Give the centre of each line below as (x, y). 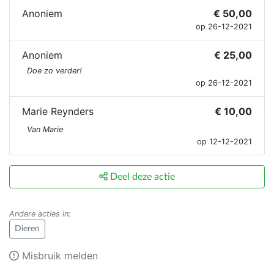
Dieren (27, 229)
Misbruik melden (58, 256)
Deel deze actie (141, 177)
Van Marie (45, 130)
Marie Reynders (58, 112)
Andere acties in (39, 214)
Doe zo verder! (54, 71)
